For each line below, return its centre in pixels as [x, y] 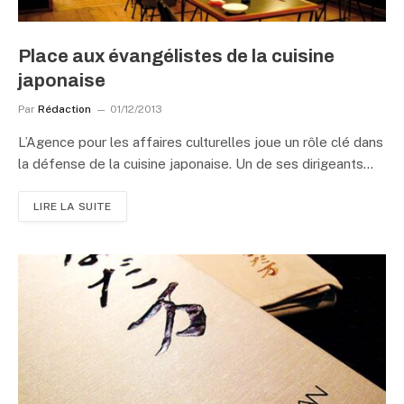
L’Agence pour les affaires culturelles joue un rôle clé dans [201, 142]
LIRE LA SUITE [73, 207]
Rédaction [64, 109]
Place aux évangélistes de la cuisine [176, 56]
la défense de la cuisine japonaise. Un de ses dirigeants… [196, 164]
